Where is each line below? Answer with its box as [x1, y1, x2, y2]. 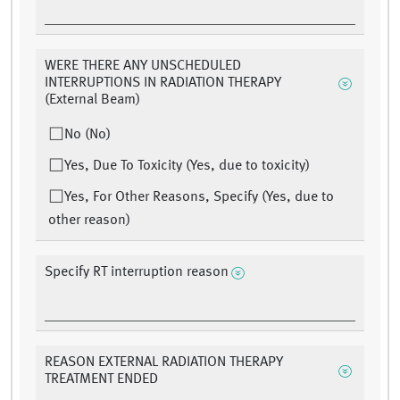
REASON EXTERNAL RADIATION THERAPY [45, 355, 283, 371]
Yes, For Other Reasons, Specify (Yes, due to [64, 190, 334, 205]
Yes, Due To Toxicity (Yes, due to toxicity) [64, 159, 310, 174]
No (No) [64, 128, 111, 143]
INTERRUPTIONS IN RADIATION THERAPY [45, 76, 281, 91]
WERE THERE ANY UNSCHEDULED [45, 59, 241, 74]
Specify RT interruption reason [45, 265, 229, 280]
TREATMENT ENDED [45, 372, 158, 387]
